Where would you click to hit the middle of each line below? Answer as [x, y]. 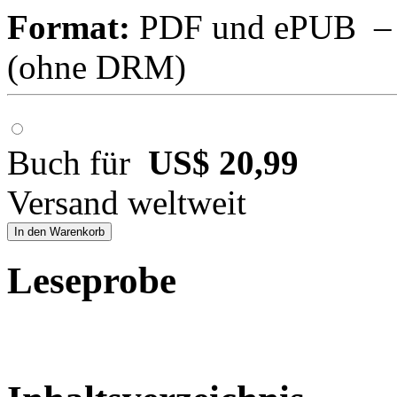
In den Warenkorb [59, 232]
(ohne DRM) [97, 67]
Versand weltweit [127, 203]
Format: [69, 27]
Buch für [78, 163]
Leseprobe [92, 281]
